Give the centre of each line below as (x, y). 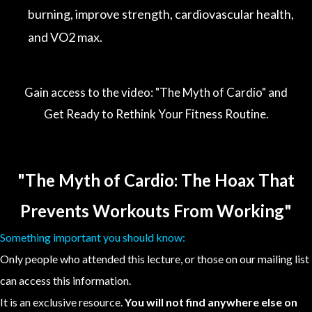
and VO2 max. (65, 37)
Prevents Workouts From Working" (156, 211)
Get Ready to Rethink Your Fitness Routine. (156, 114)
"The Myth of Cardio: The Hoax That (156, 180)
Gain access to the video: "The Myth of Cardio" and (156, 93)
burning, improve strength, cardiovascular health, (161, 14)
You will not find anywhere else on (211, 302)
